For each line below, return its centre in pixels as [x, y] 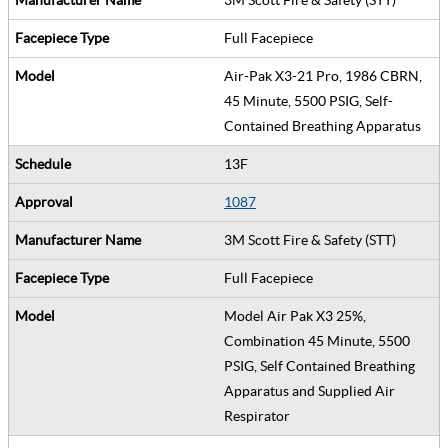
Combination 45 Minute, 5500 [317, 340]
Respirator [260, 415]
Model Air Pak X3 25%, [295, 315]
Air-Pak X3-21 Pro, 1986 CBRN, [323, 75]
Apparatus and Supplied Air [309, 390]
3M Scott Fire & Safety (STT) [313, 239]
